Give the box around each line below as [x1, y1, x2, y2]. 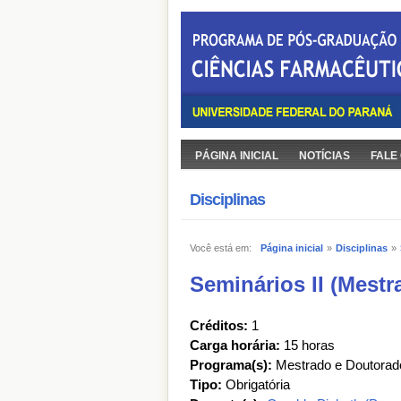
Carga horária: [190, 337, 280, 353]
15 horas [280, 337, 335, 353]
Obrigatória [226, 377, 290, 392]
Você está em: [190, 243, 260, 253]
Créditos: [190, 318, 248, 333]
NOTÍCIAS [299, 149, 350, 162]
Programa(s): [190, 357, 272, 372]
